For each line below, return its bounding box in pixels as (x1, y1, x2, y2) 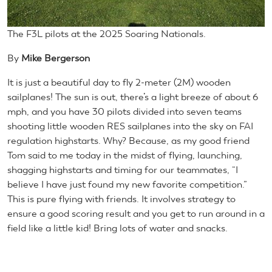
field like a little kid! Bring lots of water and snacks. (7, 222, 228, 234)
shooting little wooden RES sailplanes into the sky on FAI (7, 120, 253, 132)
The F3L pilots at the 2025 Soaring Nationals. (7, 27, 206, 39)
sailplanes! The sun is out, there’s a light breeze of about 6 (7, 90, 258, 103)
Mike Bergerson (21, 52, 90, 64)
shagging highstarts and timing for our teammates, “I (7, 163, 238, 175)
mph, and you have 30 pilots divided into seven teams (7, 105, 242, 117)
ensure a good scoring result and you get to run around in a (7, 207, 265, 219)
